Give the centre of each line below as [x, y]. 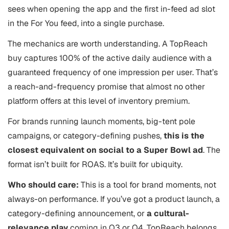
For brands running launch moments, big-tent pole [101, 121]
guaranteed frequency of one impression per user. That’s [113, 72]
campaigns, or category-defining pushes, [86, 135]
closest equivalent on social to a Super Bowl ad [105, 150]
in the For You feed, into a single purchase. [86, 23]
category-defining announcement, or [77, 213]
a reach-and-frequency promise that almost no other [106, 86]
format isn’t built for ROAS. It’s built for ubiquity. [95, 164]
